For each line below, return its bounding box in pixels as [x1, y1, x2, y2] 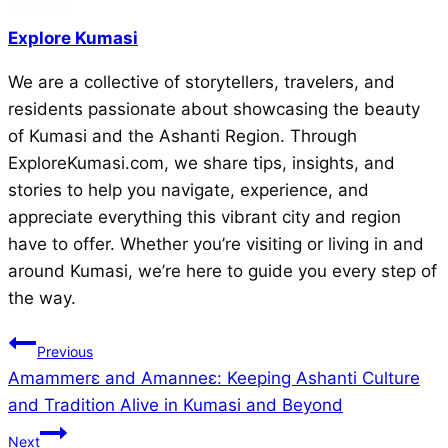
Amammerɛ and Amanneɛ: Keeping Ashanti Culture [8, 367, 420, 388]
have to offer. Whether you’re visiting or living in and [8, 233, 424, 254]
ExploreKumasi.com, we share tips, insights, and [8, 152, 395, 173]
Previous [37, 342, 93, 360]
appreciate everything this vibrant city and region [8, 206, 401, 227]
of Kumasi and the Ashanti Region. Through [8, 125, 357, 146]
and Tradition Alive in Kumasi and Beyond [8, 394, 343, 415]
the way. [8, 287, 76, 308]
